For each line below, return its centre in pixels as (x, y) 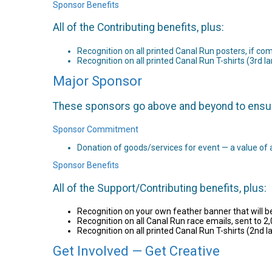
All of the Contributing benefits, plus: (138, 28)
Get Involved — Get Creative (136, 251)
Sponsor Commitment (96, 129)
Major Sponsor (97, 81)
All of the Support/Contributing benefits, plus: (160, 188)
